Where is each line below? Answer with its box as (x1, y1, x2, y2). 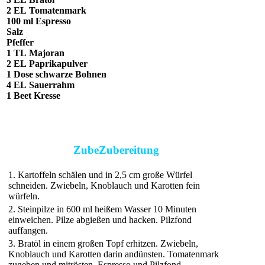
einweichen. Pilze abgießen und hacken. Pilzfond (8, 215, 192, 225)
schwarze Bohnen (33, 69, 106, 80)
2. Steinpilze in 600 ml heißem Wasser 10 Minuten (8, 204, 196, 215)
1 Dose (7, 69, 33, 80)
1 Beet (7, 91, 31, 101)
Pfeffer (7, 37, 34, 48)
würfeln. (8, 191, 40, 202)
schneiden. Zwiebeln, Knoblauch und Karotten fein (8, 180, 200, 191)
